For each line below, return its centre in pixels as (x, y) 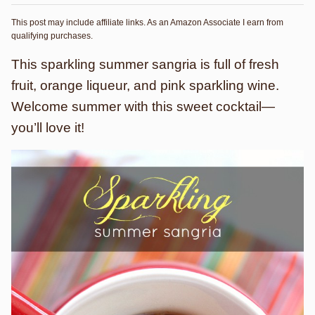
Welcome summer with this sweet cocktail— (143, 107)
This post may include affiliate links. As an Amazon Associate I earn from (147, 22)
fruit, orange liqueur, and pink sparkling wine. (145, 85)
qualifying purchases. (52, 36)
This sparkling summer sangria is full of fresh (145, 64)
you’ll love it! (48, 128)
